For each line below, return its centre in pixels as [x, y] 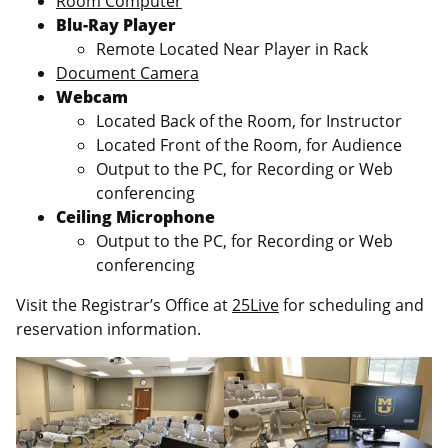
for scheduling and [351, 304]
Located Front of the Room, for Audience [249, 144]
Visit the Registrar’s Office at [124, 304]
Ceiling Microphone [135, 216]
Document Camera [127, 72]
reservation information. [108, 328]
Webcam [92, 96]
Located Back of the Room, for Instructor [249, 120]
